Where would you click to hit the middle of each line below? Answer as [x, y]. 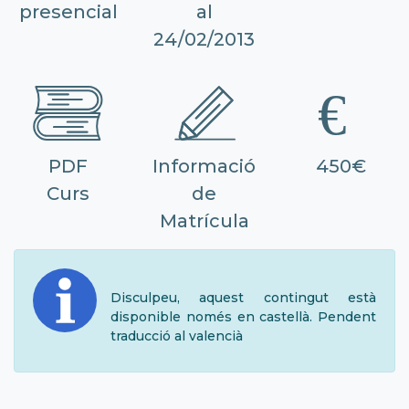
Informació [204, 166]
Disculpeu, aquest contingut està [243, 297]
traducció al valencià [177, 336]
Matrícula [204, 220]
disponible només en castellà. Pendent [243, 316]
